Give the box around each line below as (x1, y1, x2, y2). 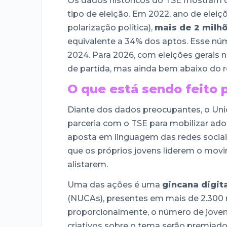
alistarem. (67, 159, 108, 169)
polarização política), (67, 23, 155, 33)
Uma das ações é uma (67, 179, 162, 190)
